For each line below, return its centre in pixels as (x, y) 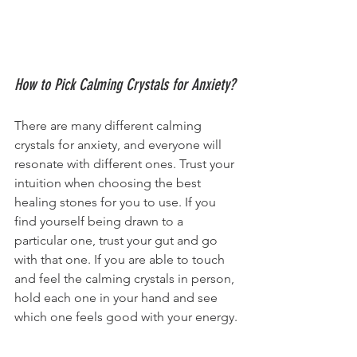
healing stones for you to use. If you (117, 202)
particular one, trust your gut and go (118, 241)
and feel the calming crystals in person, (126, 279)
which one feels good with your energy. (126, 317)
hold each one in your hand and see (118, 298)
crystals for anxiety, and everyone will (120, 145)
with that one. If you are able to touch (121, 260)
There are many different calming (110, 126)
